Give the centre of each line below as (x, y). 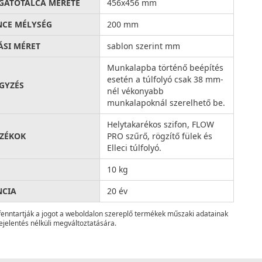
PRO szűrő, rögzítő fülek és (160, 136)
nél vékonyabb (136, 91)
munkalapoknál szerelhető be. (166, 102)
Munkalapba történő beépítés (166, 67)
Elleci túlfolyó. (135, 147)
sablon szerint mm (144, 46)
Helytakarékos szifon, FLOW (161, 124)
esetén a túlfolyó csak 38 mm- (166, 79)
